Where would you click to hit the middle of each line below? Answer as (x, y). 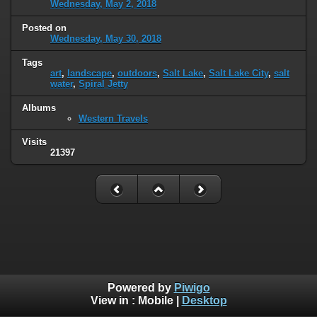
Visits (34, 142)
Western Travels (113, 118)
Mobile (155, 301)
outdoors (137, 73)
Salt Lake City (238, 73)
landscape (90, 73)
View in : (114, 301)
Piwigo (192, 288)
